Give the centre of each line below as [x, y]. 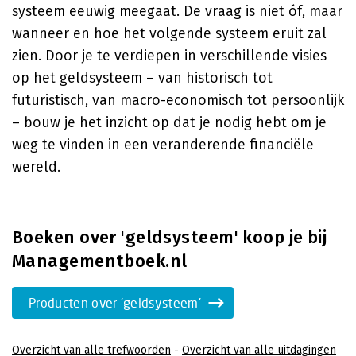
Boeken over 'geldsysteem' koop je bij [170, 237]
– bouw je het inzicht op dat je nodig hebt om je [169, 122]
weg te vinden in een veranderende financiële [163, 145]
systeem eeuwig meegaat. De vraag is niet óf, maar [177, 11]
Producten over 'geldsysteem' [115, 302]
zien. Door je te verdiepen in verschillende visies [169, 56]
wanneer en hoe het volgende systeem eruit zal [169, 33]
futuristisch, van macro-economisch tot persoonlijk [178, 100]
